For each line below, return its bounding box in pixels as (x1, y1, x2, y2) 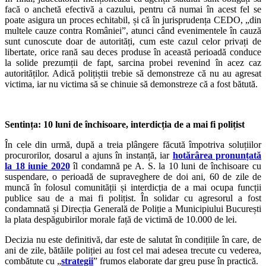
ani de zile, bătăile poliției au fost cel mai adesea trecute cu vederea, (5, 245, 261, 255)
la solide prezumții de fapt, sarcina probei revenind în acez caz (5, 57, 261, 68)
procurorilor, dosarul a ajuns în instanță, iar (5, 150, 173, 160)
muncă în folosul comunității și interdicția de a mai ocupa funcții (5, 182, 261, 192)
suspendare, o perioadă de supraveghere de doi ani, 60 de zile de (5, 171, 261, 182)
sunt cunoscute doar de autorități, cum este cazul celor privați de (5, 36, 261, 46)
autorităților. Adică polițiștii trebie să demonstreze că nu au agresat (5, 68, 261, 78)
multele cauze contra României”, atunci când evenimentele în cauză (5, 25, 261, 36)
